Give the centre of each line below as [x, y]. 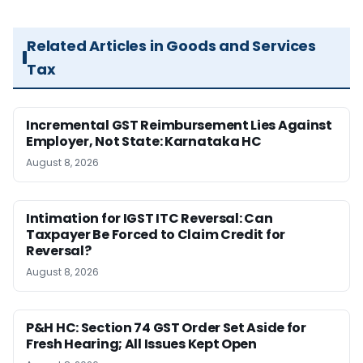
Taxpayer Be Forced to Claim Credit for [156, 235]
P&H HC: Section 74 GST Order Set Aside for [166, 328]
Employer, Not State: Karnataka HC [144, 141]
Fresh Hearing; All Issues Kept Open [141, 344]
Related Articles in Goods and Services [171, 46]
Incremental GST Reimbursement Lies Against [179, 125]
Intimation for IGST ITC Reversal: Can [149, 218]
